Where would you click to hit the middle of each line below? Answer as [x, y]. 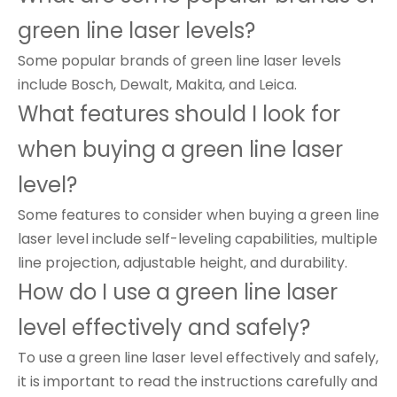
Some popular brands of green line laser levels [179, 61]
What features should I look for [179, 114]
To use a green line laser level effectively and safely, [198, 358]
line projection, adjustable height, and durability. [183, 263]
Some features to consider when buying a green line [198, 215]
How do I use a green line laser [178, 292]
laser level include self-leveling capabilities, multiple [198, 239]
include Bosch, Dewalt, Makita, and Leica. [157, 85]
